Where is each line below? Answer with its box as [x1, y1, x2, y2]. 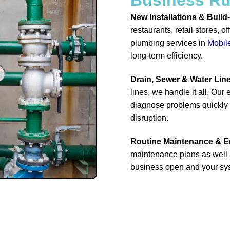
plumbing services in [130, 38, 207, 47]
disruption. [130, 113, 168, 122]
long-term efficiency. [130, 51, 203, 60]
